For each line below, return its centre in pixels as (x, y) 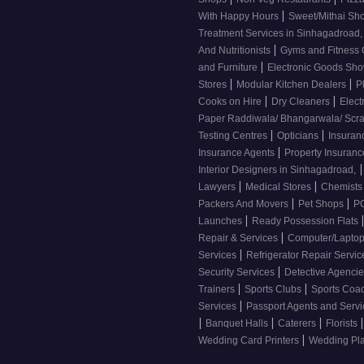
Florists (343, 324)
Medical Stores (279, 187)
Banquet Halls (238, 324)
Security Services (238, 273)
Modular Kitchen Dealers (292, 85)
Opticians (299, 136)
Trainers (218, 290)
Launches (221, 221)
